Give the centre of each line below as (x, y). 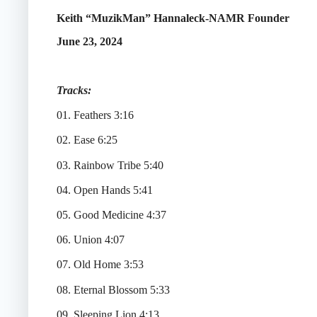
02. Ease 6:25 (87, 140)
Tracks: (74, 90)
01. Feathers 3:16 (95, 115)
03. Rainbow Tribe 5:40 (110, 165)
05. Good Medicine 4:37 (111, 214)
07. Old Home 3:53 (100, 265)
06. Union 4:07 (91, 240)
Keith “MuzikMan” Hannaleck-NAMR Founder (173, 18)
